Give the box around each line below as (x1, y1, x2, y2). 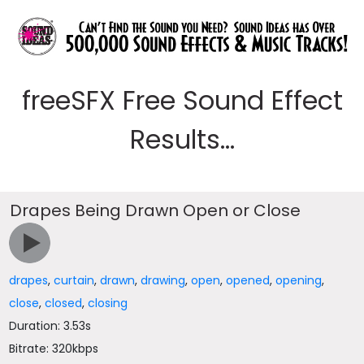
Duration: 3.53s (9, 318, 92, 334)
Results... (129, 121, 235, 158)
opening (275, 272, 323, 288)
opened (226, 272, 271, 288)
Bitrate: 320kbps (9, 340, 99, 357)
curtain (54, 272, 95, 288)
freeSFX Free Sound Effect (21, 82, 343, 119)
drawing (141, 272, 186, 288)
